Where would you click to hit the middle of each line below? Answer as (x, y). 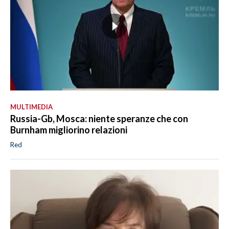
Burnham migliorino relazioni (69, 130)
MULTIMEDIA (31, 107)
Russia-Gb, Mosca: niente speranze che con (99, 119)
